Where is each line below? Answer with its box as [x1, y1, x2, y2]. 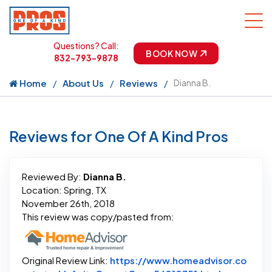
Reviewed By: [22, 171, 83, 183]
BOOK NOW [146, 48, 197, 59]
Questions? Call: [53, 39, 119, 51]
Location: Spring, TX [22, 184, 106, 196]
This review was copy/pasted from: [22, 211, 174, 223]
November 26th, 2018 [22, 197, 115, 209]
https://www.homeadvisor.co [110, 254, 246, 267]
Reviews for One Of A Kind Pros [9, 127, 228, 146]
